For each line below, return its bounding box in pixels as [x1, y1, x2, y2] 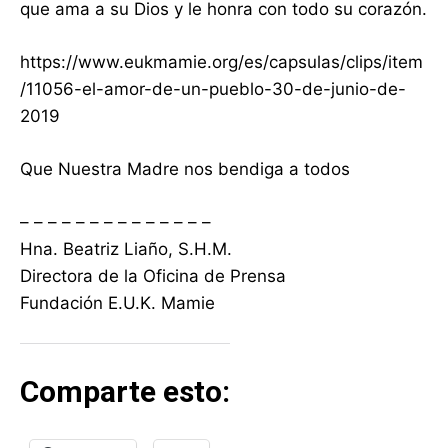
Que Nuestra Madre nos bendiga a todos [20, 159, 350, 180]
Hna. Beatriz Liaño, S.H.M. [20, 239, 232, 260]
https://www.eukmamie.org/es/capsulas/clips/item [20, 52, 423, 73]
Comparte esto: [20, 374, 230, 410]
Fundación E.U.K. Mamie [20, 293, 215, 314]
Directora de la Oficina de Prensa [20, 266, 286, 287]
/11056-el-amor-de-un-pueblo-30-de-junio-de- [20, 79, 406, 100]
